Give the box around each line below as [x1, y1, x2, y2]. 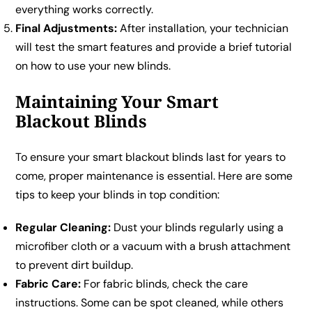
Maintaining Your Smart [15, 89, 219, 113]
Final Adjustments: [15, 20, 118, 36]
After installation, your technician [117, 20, 289, 36]
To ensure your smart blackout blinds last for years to [15, 149, 286, 164]
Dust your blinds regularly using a [111, 219, 284, 235]
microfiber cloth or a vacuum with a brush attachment [15, 238, 291, 253]
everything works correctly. [15, 1, 154, 17]
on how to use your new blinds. [15, 58, 171, 73]
